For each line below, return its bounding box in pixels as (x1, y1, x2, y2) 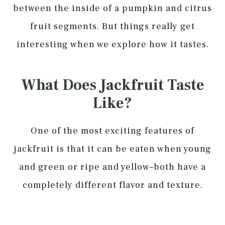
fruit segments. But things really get (30, 20, 195, 32)
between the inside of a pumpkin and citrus (13, 2, 212, 14)
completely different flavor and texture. (22, 179, 203, 191)
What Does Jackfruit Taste (21, 75, 204, 95)
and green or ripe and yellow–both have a (19, 161, 206, 173)
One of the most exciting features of (31, 125, 194, 137)
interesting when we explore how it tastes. (16, 38, 209, 50)
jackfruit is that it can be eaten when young (14, 143, 211, 155)
